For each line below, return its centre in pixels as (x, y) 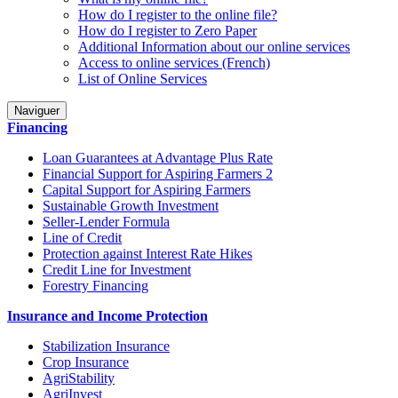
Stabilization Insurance (106, 346)
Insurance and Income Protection (107, 316)
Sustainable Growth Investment (131, 206)
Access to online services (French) (174, 63)
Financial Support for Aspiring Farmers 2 (158, 174)
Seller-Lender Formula (106, 222)
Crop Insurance (86, 362)
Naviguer (37, 111)
